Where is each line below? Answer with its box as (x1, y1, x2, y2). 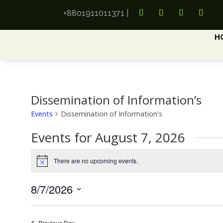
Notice (36, 159, 54, 168)
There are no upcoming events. (53, 156, 138, 165)
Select (30, 198, 50, 208)
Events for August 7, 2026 (30, 128, 185, 146)
